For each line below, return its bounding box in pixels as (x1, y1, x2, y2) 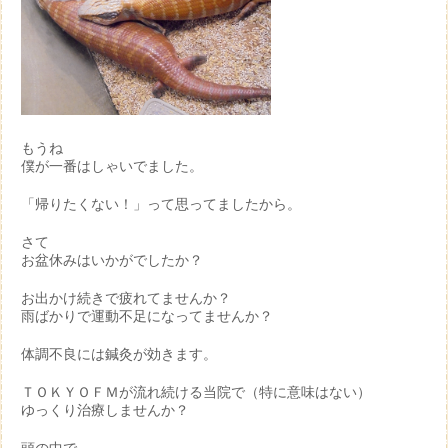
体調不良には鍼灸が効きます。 (21, 346, 217, 362)
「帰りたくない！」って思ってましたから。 (21, 196, 301, 212)
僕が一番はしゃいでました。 (21, 158, 203, 174)
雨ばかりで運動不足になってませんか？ (21, 308, 273, 324)
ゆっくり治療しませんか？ (21, 402, 189, 418)
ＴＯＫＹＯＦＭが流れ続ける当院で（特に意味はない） (21, 384, 371, 400)
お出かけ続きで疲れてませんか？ (21, 290, 231, 306)
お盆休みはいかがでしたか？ (21, 252, 203, 268)
